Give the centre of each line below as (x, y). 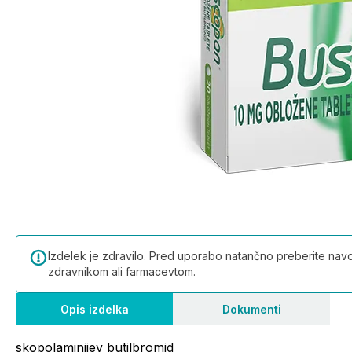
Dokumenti (251, 309)
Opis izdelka (94, 309)
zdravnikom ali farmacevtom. (122, 271)
